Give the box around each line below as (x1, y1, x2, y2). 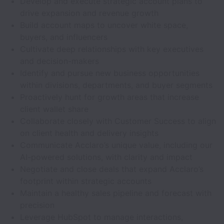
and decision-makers (20, 56, 99, 66)
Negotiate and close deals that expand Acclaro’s (20, 164, 203, 174)
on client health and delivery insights (20, 128, 158, 138)
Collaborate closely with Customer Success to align (20, 116, 216, 126)
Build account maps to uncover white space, (20, 20, 188, 30)
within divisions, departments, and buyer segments (20, 80, 212, 90)
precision (20, 200, 54, 210)
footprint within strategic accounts (20, 176, 151, 186)
